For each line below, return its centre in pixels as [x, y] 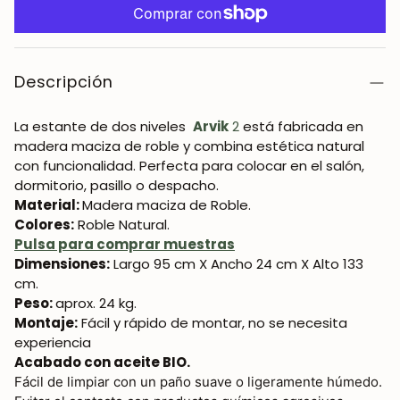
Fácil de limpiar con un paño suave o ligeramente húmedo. [198, 382]
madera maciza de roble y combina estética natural [189, 146]
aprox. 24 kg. [96, 303]
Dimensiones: [62, 264]
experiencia [53, 342]
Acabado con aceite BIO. [102, 362]
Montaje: [46, 323]
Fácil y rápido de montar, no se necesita [212, 323]
